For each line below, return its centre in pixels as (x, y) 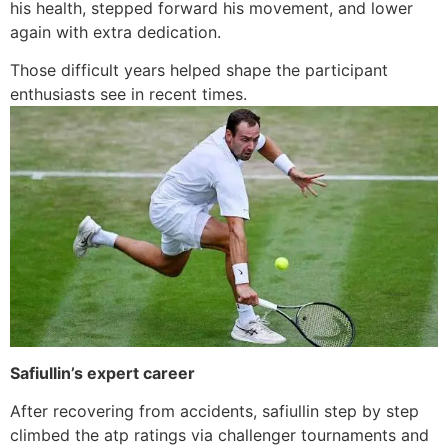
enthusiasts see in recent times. (128, 93)
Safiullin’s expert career (102, 372)
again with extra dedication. (115, 31)
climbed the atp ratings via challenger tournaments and (219, 435)
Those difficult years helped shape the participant (199, 69)
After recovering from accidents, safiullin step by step (214, 411)
